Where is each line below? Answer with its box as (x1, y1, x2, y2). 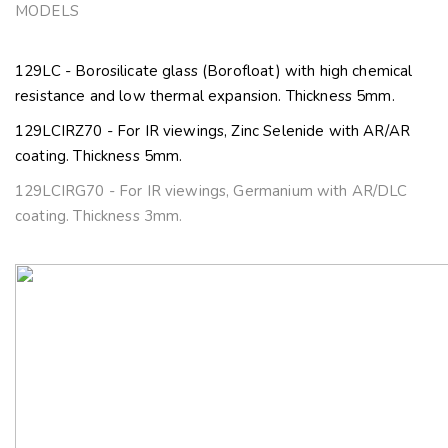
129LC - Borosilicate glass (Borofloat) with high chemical (15, 61, 413, 82)
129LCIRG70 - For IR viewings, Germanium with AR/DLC (15, 181, 408, 202)
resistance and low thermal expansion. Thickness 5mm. (15, 86, 395, 107)
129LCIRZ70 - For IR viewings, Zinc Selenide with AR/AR (15, 121, 411, 142)
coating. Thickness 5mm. (15, 146, 183, 167)
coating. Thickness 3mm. (15, 206, 183, 227)
